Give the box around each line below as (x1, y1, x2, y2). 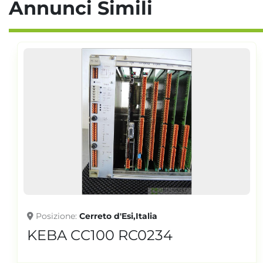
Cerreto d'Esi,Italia (79, 210, 158, 221)
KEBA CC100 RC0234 (27, 226, 173, 244)
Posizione (36, 210, 76, 221)
